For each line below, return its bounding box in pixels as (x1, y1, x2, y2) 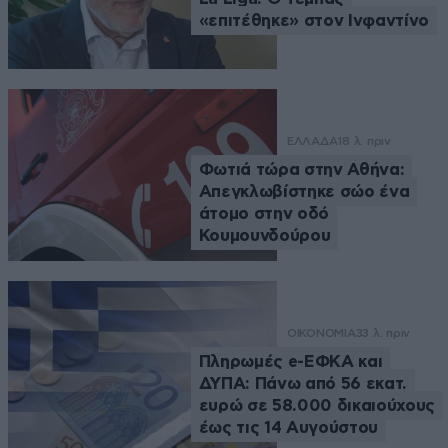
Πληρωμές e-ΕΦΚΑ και (198, 352, 383, 370)
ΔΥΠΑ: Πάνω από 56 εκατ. (198, 374, 407, 392)
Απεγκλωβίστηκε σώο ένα (198, 182, 410, 200)
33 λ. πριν (355, 325, 411, 340)
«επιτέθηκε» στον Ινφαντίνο (198, 12, 429, 30)
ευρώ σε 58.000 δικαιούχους (198, 396, 435, 414)
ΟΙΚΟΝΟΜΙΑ (286, 325, 356, 340)
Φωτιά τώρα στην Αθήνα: (198, 160, 405, 178)
